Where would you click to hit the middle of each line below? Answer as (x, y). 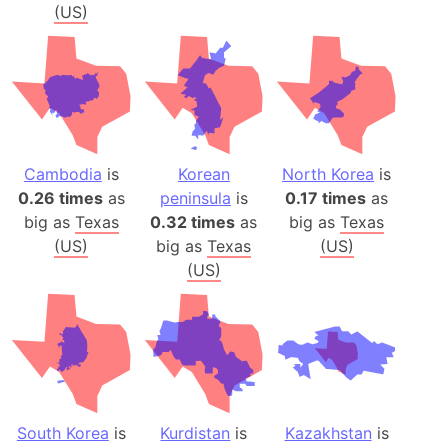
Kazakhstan (328, 432)
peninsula (195, 198)
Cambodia (62, 174)
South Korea (62, 432)
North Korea (328, 174)
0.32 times (193, 222)
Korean (203, 174)
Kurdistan (195, 432)
